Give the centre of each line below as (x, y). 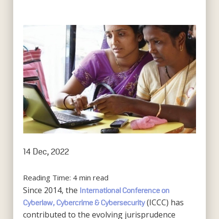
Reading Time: (48, 177)
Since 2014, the (51, 190)
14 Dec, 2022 (46, 151)
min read (94, 177)
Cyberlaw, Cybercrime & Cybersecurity (84, 202)
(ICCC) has (164, 202)
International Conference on (124, 190)
